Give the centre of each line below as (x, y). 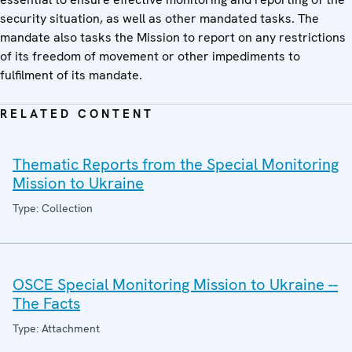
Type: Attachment (56, 329)
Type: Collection (53, 209)
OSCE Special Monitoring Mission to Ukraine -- (175, 285)
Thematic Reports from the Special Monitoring (176, 165)
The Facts (46, 304)
